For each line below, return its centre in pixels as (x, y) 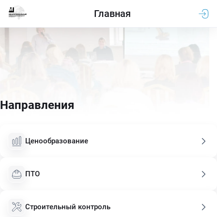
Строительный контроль (68, 207)
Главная (112, 14)
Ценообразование (57, 141)
